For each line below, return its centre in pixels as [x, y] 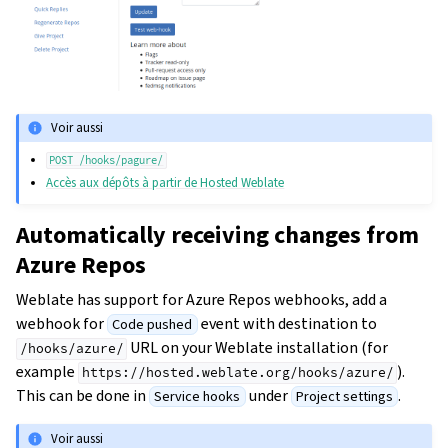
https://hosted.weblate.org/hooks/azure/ [237, 373]
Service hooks [197, 397]
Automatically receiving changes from [217, 235]
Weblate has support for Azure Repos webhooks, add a [201, 300]
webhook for [61, 324]
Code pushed [152, 325]
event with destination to [287, 324]
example [47, 372]
